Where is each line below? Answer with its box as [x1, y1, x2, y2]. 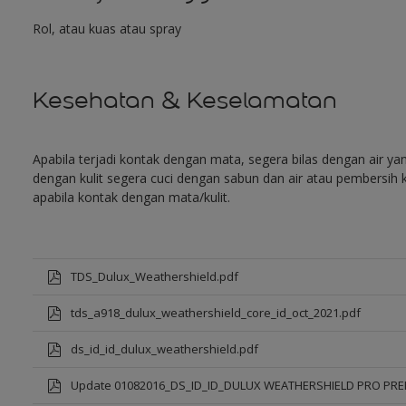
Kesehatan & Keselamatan [32, 86, 337, 114]
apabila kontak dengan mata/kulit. [32, 188, 230, 206]
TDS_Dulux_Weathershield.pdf [70, 268, 238, 285]
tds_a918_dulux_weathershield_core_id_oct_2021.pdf [70, 304, 361, 321]
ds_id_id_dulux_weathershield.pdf [70, 341, 258, 357]
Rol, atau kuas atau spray [32, 20, 181, 37]
